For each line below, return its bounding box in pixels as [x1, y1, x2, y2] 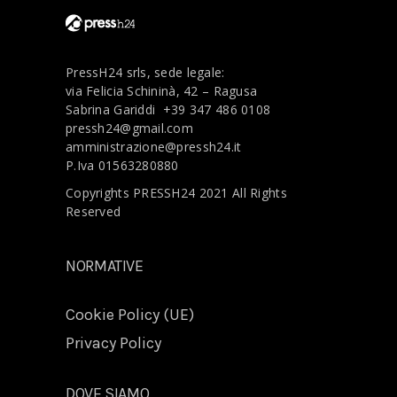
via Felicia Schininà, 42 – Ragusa [66, 82, 258, 99]
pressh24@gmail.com [66, 119, 194, 136]
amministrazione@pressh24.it [66, 137, 242, 155]
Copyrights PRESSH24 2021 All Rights [66, 183, 287, 201]
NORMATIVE [66, 255, 144, 276]
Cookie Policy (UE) [66, 304, 194, 324]
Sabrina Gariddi [66, 100, 163, 118]
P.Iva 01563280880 [66, 156, 179, 174]
